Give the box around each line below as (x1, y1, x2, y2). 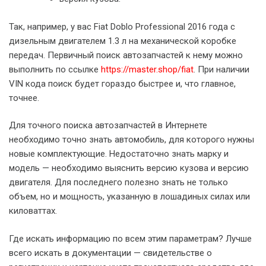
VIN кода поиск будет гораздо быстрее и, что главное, (9, 78, 236, 89)
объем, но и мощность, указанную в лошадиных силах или (9, 191, 250, 202)
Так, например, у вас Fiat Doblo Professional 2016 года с (9, 21, 235, 32)
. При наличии (194, 64, 249, 75)
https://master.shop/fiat (101, 64, 194, 75)
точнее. (9, 92, 39, 103)
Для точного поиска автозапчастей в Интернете (9, 120, 207, 131)
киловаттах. (9, 205, 57, 216)
